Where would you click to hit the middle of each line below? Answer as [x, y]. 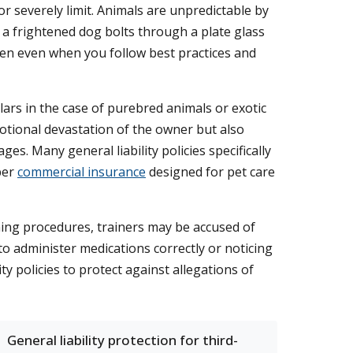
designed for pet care [210, 172]
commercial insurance [82, 172]
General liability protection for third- [123, 340]
